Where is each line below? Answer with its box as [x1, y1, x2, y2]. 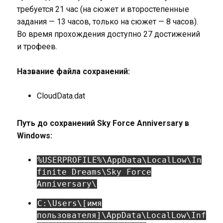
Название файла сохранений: [16, 67, 130, 76]
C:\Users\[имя [37, 199, 102, 208]
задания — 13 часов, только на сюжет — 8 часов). [16, 17, 198, 26]
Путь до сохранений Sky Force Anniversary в [16, 118, 189, 128]
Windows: [16, 131, 52, 140]
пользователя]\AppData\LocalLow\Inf [36, 211, 206, 220]
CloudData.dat [36, 91, 85, 101]
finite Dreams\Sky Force [36, 167, 151, 177]
